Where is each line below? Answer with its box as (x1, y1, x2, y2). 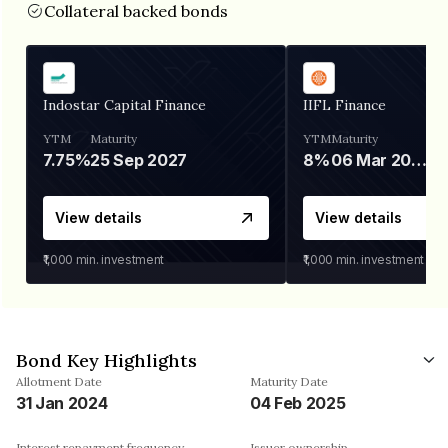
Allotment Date (16, 373, 102, 389)
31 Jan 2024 (16, 392, 108, 413)
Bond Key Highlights (16, 348, 197, 372)
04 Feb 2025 (250, 392, 346, 413)
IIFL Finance (303, 95, 386, 114)
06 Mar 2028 (411, 149, 428, 170)
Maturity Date (250, 373, 328, 389)
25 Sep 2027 (90, 149, 187, 170)
